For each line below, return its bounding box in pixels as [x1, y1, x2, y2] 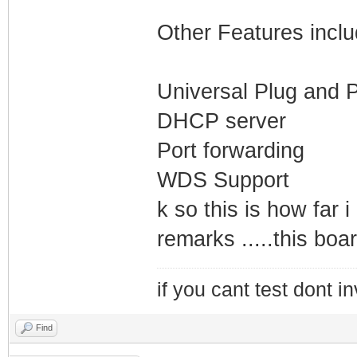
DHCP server [156, 108, 286, 133]
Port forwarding [156, 138, 304, 163]
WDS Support [156, 167, 289, 192]
